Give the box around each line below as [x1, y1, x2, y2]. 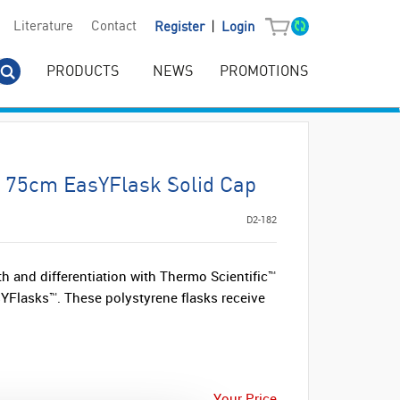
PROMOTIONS [220, 64, 308, 79]
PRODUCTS [46, 64, 119, 79]
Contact [90, 20, 137, 35]
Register [154, 21, 208, 35]
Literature [12, 20, 73, 35]
